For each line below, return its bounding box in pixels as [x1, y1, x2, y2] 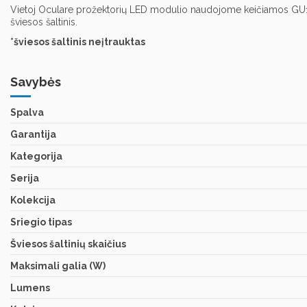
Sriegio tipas [10, 216, 72, 228]
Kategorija [10, 150, 62, 162]
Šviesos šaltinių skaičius [10, 238, 126, 249]
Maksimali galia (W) [10, 260, 106, 271]
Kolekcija [10, 194, 56, 206]
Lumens [10, 282, 50, 293]
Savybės [10, 74, 61, 89]
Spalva [10, 106, 44, 118]
